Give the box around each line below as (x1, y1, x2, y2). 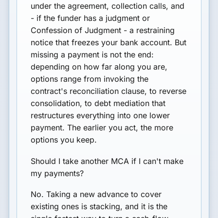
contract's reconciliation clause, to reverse (31, 86, 187, 96)
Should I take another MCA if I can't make (31, 156, 184, 166)
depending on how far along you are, (31, 62, 168, 72)
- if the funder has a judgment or (31, 13, 150, 23)
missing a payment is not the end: (31, 50, 154, 60)
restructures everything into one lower (31, 110, 170, 121)
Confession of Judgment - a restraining (31, 25, 175, 36)
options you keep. (31, 135, 97, 145)
